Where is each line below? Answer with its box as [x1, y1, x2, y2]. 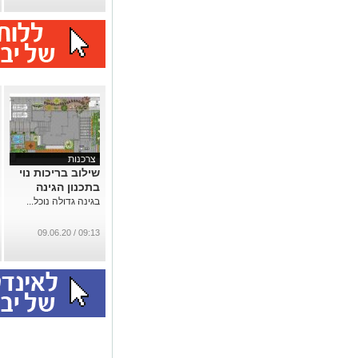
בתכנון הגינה [36, 181, 100, 193]
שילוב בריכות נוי [19, 166, 100, 179]
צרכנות [68, 153, 96, 165]
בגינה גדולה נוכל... [26, 196, 100, 207]
